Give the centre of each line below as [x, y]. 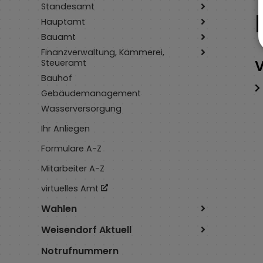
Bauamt [58, 37]
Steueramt [64, 63]
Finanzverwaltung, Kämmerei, [103, 52]
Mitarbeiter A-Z [73, 168]
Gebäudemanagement [91, 93]
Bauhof [57, 78]
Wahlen [59, 208]
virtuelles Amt [70, 188]
